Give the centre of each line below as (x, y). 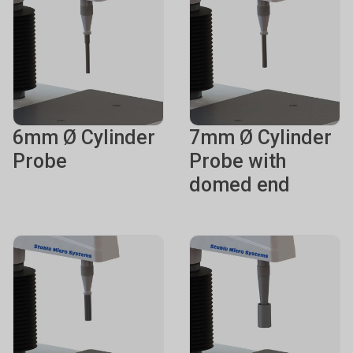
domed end (240, 185)
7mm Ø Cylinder (260, 137)
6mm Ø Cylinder (84, 137)
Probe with (238, 161)
